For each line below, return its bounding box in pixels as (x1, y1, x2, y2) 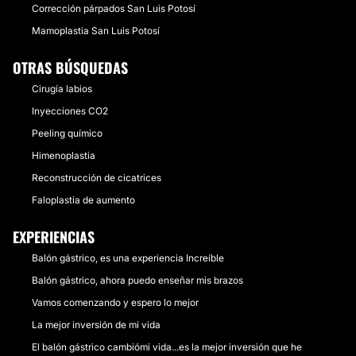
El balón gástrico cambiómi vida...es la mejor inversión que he (32, 341, 302, 353)
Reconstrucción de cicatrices (32, 172, 161, 184)
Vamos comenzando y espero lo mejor (32, 296, 199, 308)
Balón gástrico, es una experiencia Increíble (32, 252, 224, 264)
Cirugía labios (32, 83, 92, 95)
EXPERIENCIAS (13, 226, 95, 247)
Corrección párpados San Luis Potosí (32, 2, 195, 14)
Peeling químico (32, 127, 103, 139)
